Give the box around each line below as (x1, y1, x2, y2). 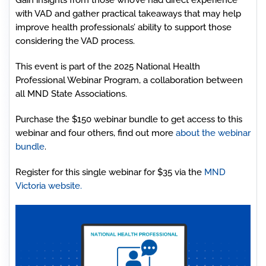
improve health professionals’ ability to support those (15, 22, 232, 33)
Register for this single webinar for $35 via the (15, 167, 204, 178)
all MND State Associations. (15, 88, 127, 99)
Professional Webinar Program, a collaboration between (15, 75, 243, 85)
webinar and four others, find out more (15, 128, 176, 138)
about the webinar (176, 128, 251, 138)
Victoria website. (15, 180, 82, 191)
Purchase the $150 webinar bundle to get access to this (15, 114, 242, 125)
